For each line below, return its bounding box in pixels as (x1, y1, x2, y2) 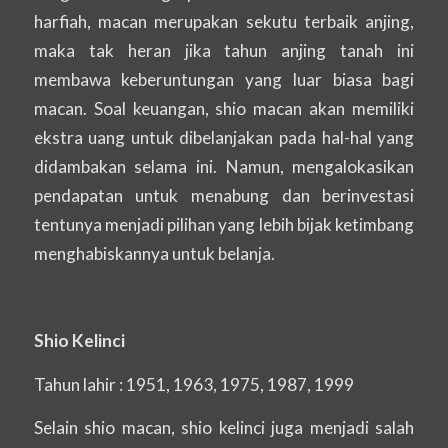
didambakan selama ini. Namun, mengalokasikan (33, 155, 415, 177)
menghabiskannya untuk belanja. (33, 242, 275, 264)
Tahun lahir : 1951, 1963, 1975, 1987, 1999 (33, 373, 354, 395)
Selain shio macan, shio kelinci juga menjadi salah (33, 417, 415, 439)
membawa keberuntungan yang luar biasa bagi (33, 68, 415, 90)
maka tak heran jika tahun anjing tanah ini (33, 39, 415, 61)
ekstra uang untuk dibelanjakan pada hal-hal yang (33, 126, 415, 148)
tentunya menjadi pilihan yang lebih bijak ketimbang (33, 213, 415, 235)
